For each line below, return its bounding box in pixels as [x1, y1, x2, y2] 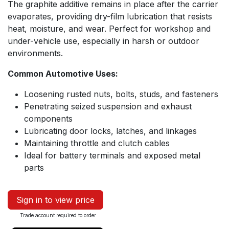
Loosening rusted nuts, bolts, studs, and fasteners [24, 88, 218, 99]
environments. [8, 48, 63, 58]
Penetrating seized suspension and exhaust [24, 101, 192, 111]
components [24, 113, 73, 124]
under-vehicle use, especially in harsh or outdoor [8, 35, 199, 46]
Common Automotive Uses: [8, 68, 118, 79]
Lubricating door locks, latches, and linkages [24, 125, 197, 136]
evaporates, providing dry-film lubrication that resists [8, 11, 212, 21]
